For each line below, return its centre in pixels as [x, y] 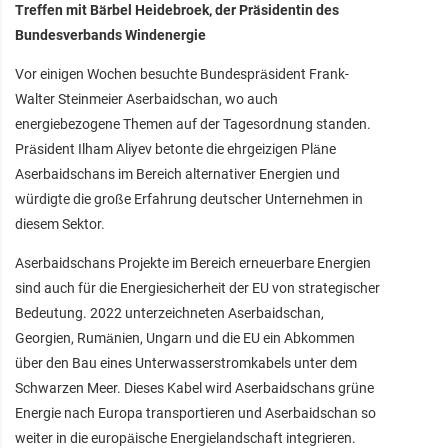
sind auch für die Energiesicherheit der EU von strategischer [197, 287]
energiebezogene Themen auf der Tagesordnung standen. [193, 123]
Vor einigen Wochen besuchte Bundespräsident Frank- [182, 73]
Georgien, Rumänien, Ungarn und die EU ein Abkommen [185, 337]
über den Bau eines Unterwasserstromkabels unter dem [186, 362]
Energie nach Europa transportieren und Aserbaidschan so [195, 412]
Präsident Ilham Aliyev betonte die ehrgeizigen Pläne [175, 148]
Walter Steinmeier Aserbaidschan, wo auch [146, 98]
